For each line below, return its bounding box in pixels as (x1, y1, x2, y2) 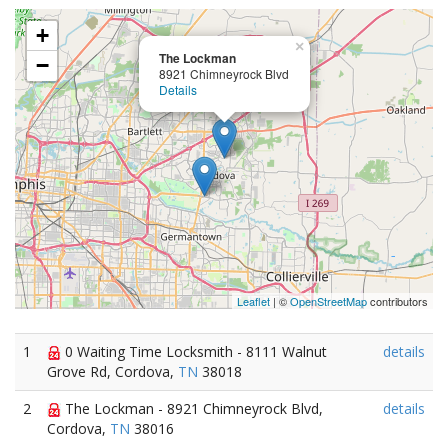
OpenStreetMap (290, 293, 367, 309)
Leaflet (237, 293, 270, 309)
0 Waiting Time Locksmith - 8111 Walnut (61, 342, 327, 361)
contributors (367, 293, 428, 309)
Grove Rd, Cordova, (47, 362, 178, 381)
